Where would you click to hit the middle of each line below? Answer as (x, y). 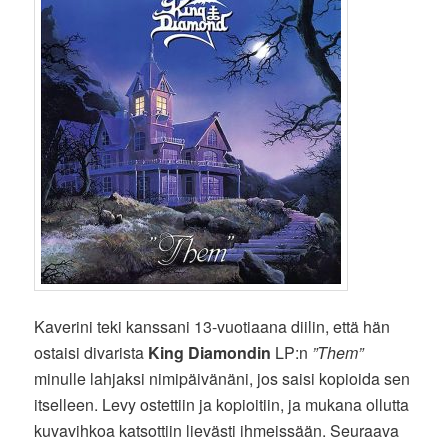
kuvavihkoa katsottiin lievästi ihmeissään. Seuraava (217, 431)
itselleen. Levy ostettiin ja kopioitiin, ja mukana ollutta (222, 405)
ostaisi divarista (91, 353)
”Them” (338, 353)
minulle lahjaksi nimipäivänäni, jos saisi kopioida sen (222, 379)
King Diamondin (210, 353)
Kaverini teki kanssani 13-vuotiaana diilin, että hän (212, 327)
